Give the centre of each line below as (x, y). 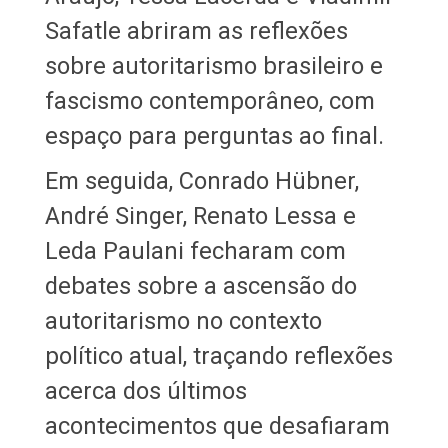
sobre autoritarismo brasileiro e (213, 65)
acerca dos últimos (145, 390)
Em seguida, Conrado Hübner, (201, 180)
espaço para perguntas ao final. (214, 135)
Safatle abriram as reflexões (196, 30)
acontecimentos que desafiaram (217, 425)
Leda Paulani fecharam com (195, 250)
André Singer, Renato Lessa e (200, 215)
